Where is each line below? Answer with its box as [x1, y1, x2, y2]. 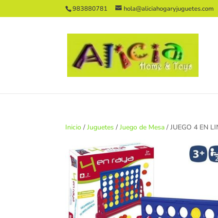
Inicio [65, 123, 82, 132]
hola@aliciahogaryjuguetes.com [124, 4, 214, 13]
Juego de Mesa [120, 123, 165, 132]
